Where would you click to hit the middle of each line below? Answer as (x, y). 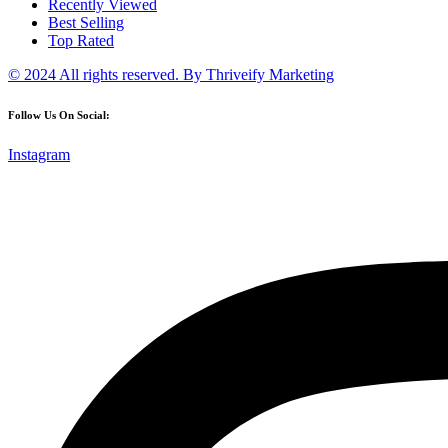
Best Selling (86, 23)
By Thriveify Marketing (256, 75)
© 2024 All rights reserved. (93, 75)
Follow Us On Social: (59, 115)
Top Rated (81, 41)
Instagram (39, 155)
